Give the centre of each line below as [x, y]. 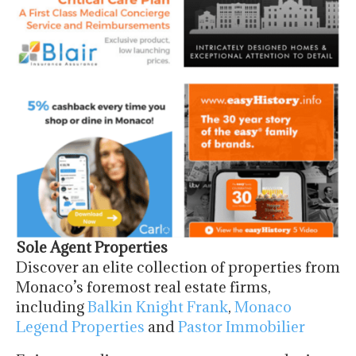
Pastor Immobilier [242, 327]
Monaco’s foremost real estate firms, [143, 287]
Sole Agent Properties [92, 248]
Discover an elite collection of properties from [178, 267]
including [52, 307]
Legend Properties [80, 327]
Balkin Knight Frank [158, 307]
